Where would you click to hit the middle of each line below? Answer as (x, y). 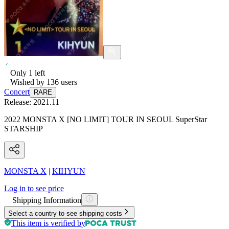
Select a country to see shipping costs (65, 213)
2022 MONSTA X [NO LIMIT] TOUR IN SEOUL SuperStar (106, 119)
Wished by (28, 82)
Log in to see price (34, 188)
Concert (17, 91)
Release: (19, 102)
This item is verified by (48, 223)
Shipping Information (47, 200)
